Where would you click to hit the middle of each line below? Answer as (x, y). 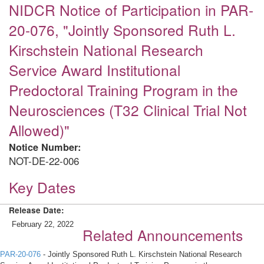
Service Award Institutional (95, 70)
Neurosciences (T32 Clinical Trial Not (128, 110)
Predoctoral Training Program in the (123, 90)
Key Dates (42, 187)
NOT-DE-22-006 (44, 161)
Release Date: (37, 210)
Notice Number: (45, 147)
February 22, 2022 (43, 224)
